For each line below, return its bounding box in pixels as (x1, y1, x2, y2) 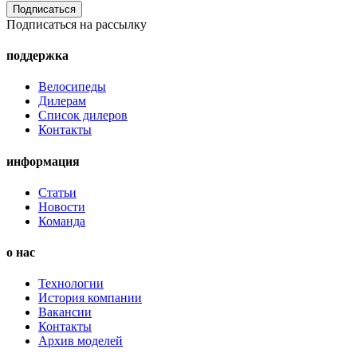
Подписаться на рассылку (6, 17, 147, 31)
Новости (38, 199, 85, 214)
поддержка (6, 49, 69, 63)
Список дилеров (38, 108, 127, 123)
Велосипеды (38, 80, 106, 94)
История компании (38, 291, 142, 305)
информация (6, 154, 80, 168)
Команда (38, 214, 85, 228)
